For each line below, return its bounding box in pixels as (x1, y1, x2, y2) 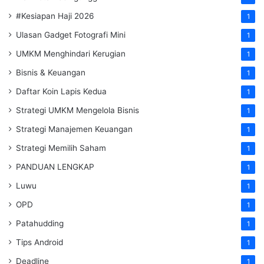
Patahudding (16, 218, 64, 228)
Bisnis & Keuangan (16, 67, 85, 77)
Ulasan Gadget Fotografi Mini (16, 29, 126, 39)
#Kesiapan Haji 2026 (16, 11, 94, 21)
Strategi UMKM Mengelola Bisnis (16, 105, 139, 115)
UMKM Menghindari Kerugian (16, 48, 126, 58)
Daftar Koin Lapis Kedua (16, 86, 107, 96)
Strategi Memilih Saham (16, 143, 106, 153)
